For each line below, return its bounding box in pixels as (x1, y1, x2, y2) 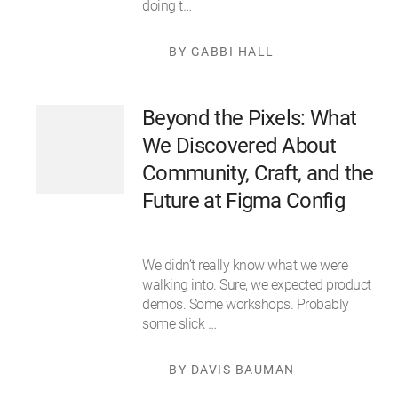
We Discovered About (142, 133, 337, 158)
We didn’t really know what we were (142, 257, 347, 274)
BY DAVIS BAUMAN (169, 362, 295, 377)
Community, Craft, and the (142, 161, 374, 186)
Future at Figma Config (142, 188, 346, 213)
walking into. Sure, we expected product (142, 276, 371, 293)
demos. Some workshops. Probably (142, 296, 349, 313)
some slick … (142, 315, 216, 332)
